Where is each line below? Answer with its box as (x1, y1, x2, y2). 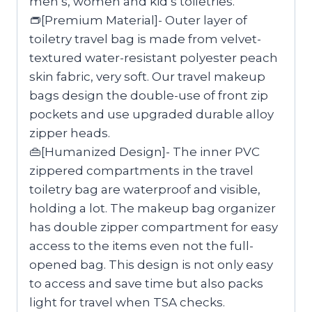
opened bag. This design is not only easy (29, 257, 273, 272)
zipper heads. (29, 125, 110, 140)
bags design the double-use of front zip (29, 88, 268, 102)
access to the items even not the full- (29, 238, 253, 253)
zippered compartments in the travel (29, 163, 253, 178)
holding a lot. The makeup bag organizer (29, 201, 276, 215)
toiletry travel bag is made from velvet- (29, 31, 261, 46)
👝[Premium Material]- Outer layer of (29, 13, 247, 27)
